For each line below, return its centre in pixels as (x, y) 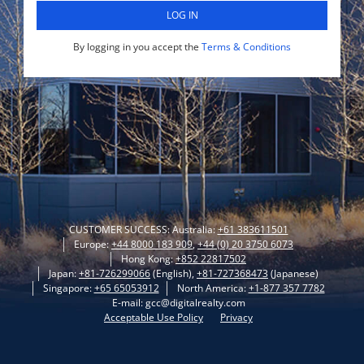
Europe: (93, 244)
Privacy (236, 317)
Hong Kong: (148, 259)
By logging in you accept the (137, 47)
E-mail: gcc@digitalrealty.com (178, 303)
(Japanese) (293, 273)
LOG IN (182, 15)
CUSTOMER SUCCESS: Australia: (143, 230)
